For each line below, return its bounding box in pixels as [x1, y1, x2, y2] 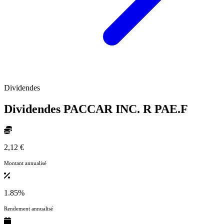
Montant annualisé [4, 159, 46, 166]
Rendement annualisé [4, 205, 53, 211]
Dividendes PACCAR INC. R [4, 102, 154, 116]
